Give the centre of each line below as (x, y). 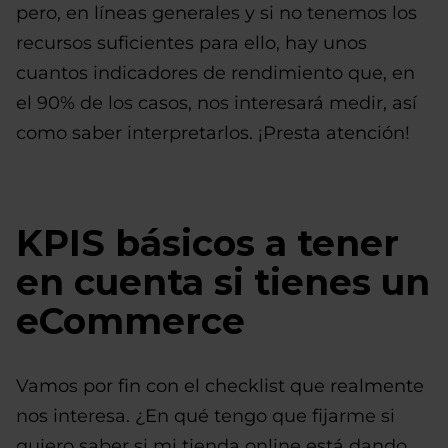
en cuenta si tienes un (223, 282)
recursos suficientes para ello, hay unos (191, 43)
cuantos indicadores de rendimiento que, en (215, 73)
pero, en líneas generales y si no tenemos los (216, 13)
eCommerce (130, 321)
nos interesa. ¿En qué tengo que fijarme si (205, 416)
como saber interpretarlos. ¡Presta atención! (213, 133)
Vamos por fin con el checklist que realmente (220, 386)
